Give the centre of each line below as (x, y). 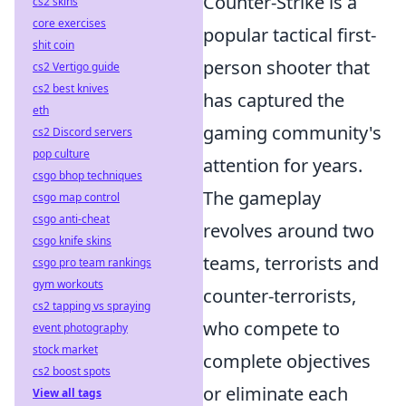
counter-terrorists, (280, 296)
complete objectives (287, 362)
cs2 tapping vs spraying (92, 306)
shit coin (53, 45)
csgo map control (76, 197)
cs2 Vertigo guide (76, 67)
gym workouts (68, 284)
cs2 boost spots (72, 371)
